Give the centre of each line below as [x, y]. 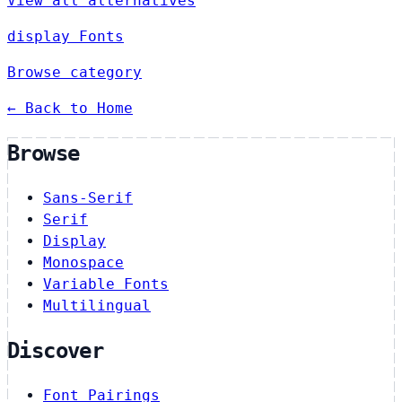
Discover [56, 351]
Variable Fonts [106, 284]
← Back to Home [70, 109]
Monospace [83, 263]
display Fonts [66, 37]
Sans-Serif [88, 198]
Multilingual [97, 306]
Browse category [74, 73]
